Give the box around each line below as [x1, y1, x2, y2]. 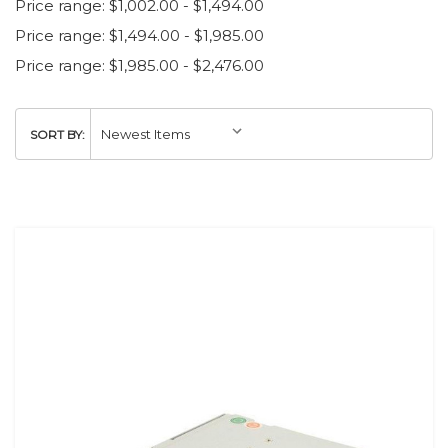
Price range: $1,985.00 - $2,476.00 [15, 56, 264, 75]
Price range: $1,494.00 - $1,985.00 [15, 26, 264, 45]
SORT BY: [30, 127, 85, 143]
